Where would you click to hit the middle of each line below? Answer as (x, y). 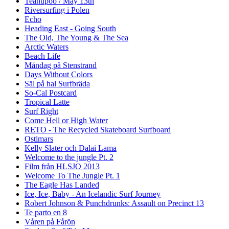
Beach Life (42, 56)
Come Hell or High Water (66, 120)
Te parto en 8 (46, 212)
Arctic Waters (47, 47)
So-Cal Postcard (51, 93)
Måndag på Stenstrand (61, 65)
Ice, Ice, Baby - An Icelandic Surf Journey (93, 194)
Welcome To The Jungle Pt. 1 (72, 175)
